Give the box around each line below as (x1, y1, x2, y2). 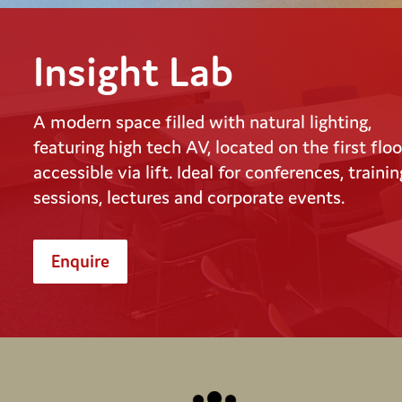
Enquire (51, 249, 109, 272)
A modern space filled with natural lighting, (33, 109, 371, 134)
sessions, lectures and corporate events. (33, 185, 345, 209)
